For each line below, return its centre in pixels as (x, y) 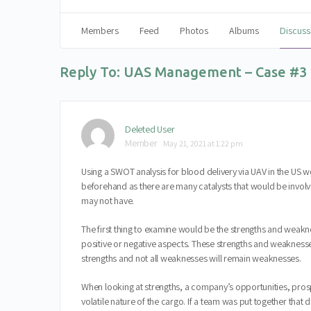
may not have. (108, 201)
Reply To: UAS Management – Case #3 (184, 72)
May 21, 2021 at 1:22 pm (203, 143)
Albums (244, 31)
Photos (194, 31)
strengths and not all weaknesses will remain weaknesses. (191, 258)
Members (100, 31)
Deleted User (150, 129)
